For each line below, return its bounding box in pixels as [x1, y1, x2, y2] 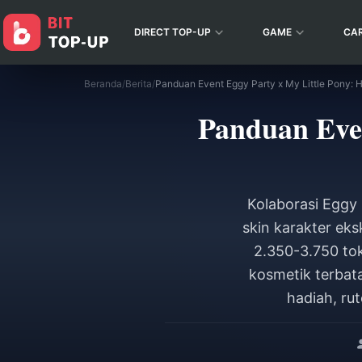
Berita [125, 78, 152, 90]
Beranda [84, 78, 122, 90]
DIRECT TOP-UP [134, 26, 211, 38]
